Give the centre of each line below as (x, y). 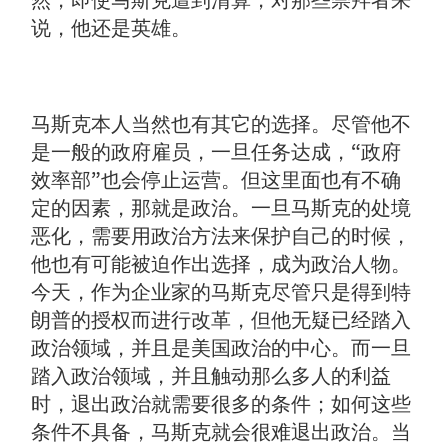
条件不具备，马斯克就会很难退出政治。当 (221, 432)
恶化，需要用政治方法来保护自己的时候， (221, 236)
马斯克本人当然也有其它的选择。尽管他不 (221, 124)
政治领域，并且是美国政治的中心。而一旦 (221, 348)
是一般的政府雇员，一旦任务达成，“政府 (216, 152)
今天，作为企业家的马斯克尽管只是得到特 (221, 292)
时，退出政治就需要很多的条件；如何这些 (221, 404)
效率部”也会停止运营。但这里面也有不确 (216, 180)
